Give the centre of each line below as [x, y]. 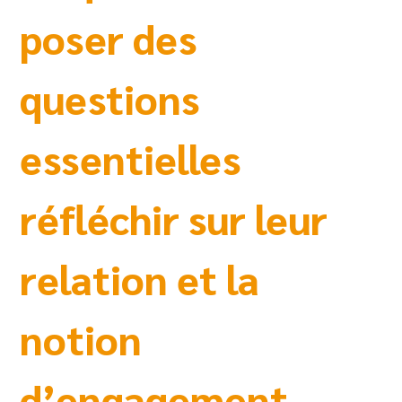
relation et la [140, 278]
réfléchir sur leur [174, 218]
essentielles [131, 157]
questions [110, 97]
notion [81, 338]
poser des [109, 37]
